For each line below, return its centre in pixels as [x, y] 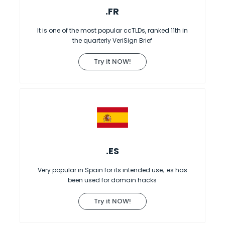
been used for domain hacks [113, 180]
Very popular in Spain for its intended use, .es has [112, 170]
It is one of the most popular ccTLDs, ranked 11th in [112, 30]
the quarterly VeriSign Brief [113, 40]
